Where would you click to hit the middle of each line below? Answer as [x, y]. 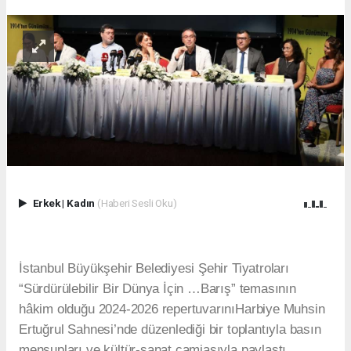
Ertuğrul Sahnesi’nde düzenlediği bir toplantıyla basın [170, 329]
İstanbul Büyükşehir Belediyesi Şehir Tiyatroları [154, 268]
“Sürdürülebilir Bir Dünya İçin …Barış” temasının [157, 288]
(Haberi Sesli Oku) [137, 203]
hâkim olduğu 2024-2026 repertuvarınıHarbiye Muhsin [172, 309]
